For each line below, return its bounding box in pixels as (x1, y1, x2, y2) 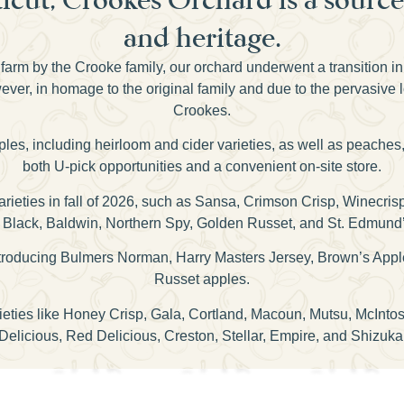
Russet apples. (154, 271, 250, 288)
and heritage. (123, 21, 281, 53)
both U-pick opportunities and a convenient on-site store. (23, 159, 381, 175)
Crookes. (173, 102, 231, 118)
